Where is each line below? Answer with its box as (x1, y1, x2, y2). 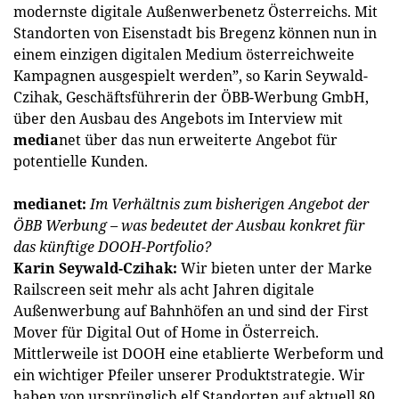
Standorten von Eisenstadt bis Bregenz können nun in (13, 22, 377, 43)
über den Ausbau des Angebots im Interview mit (13, 108, 343, 128)
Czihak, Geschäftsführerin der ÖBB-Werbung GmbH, (13, 86, 369, 107)
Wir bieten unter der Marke (181, 257, 372, 278)
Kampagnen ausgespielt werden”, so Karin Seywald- (13, 65, 368, 85)
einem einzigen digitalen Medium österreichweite (13, 44, 354, 64)
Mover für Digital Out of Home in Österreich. (13, 322, 319, 342)
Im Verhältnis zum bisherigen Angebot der (90, 193, 369, 214)
